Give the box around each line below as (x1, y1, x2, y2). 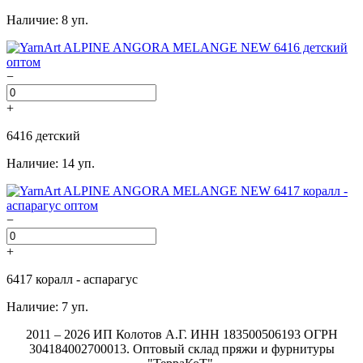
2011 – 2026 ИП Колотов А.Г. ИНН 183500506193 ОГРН (25, 327, 338, 342)
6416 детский (6, 129, 80, 143)
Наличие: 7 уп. (6, 300, 88, 314)
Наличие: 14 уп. (6, 156, 95, 171)
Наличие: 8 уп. (6, 13, 88, 28)
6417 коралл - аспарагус (6, 272, 138, 287)
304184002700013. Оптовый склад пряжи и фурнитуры (28, 342, 335, 357)
